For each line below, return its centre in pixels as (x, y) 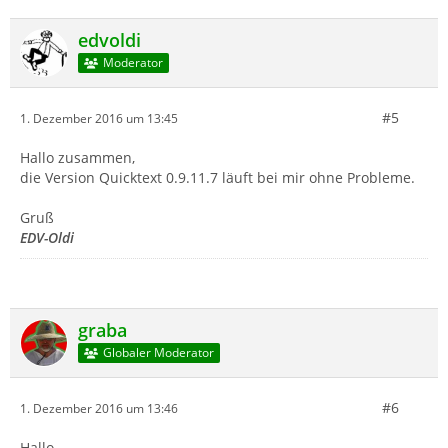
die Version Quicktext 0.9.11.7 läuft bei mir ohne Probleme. (217, 177)
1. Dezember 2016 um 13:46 (99, 408)
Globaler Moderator (158, 353)
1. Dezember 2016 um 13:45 (99, 118)
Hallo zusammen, (77, 157)
